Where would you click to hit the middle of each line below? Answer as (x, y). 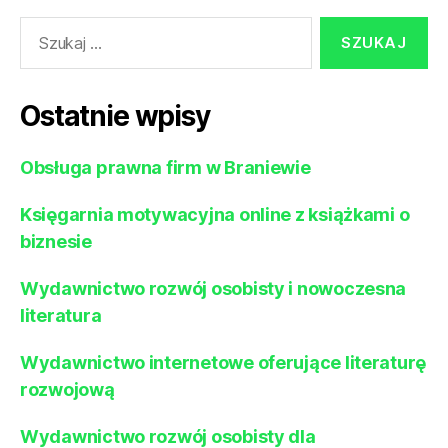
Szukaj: (40, 27)
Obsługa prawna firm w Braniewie (165, 168)
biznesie (56, 242)
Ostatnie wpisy (115, 116)
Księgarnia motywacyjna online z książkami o (215, 215)
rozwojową (67, 390)
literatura (61, 316)
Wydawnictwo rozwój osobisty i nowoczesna (213, 289)
